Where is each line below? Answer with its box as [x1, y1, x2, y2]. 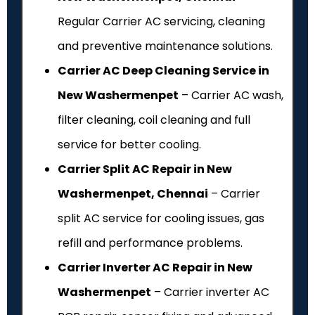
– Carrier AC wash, [179, 86, 283, 103]
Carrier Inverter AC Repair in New [58, 259, 252, 276]
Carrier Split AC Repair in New [58, 160, 232, 177]
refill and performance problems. [58, 234, 243, 251]
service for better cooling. [58, 136, 201, 153]
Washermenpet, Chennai [58, 185, 208, 202]
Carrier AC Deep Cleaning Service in [58, 62, 269, 79]
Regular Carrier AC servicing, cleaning [58, 13, 265, 30]
